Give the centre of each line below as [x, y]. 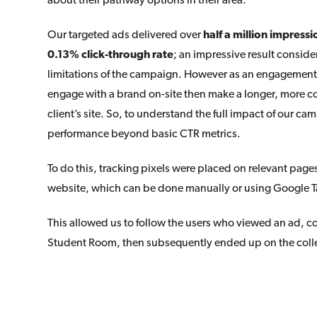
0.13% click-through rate [111, 54]
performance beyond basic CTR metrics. [144, 134]
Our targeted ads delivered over [126, 35]
